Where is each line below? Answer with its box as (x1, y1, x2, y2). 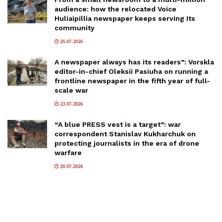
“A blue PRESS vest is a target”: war (55, 120, 181, 128)
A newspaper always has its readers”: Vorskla (55, 57, 214, 66)
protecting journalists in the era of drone (55, 139, 199, 147)
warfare (55, 148, 82, 157)
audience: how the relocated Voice (55, 4, 176, 13)
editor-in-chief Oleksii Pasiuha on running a (55, 67, 208, 75)
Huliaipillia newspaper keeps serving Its (55, 14, 195, 22)
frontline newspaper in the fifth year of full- (55, 76, 210, 85)
